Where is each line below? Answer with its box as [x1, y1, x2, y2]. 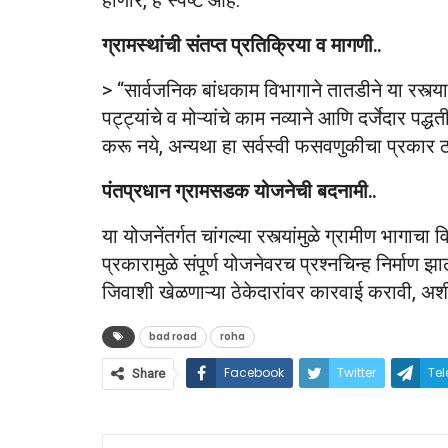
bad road [149, 328, 197, 344]
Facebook [224, 363, 284, 381]
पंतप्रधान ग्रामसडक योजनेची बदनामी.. [102, 178, 376, 203]
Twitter [337, 363, 376, 381]
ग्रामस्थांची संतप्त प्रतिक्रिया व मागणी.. [102, 32, 381, 57]
